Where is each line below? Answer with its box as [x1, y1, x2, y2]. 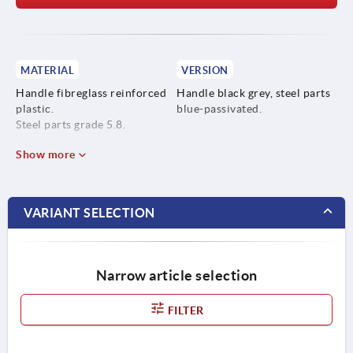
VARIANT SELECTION [24, 205, 155, 220]
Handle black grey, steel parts [176, 86, 330, 99]
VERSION [181, 64, 229, 76]
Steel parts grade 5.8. [16, 117, 125, 131]
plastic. [16, 102, 54, 115]
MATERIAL [20, 64, 74, 76]
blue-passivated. [176, 102, 262, 115]
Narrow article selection [95, 266, 258, 284]
